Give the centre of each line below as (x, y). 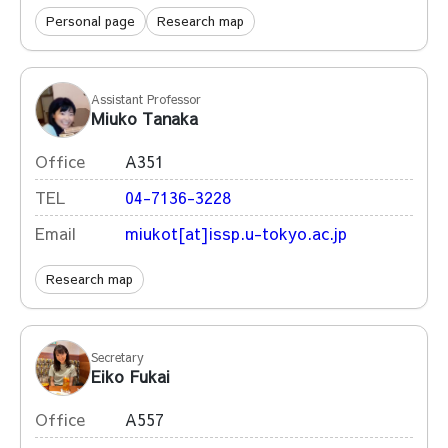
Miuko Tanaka (144, 117)
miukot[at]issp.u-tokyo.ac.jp (236, 233)
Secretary (117, 356)
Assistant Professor (146, 98)
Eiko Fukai (130, 375)
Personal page (90, 21)
